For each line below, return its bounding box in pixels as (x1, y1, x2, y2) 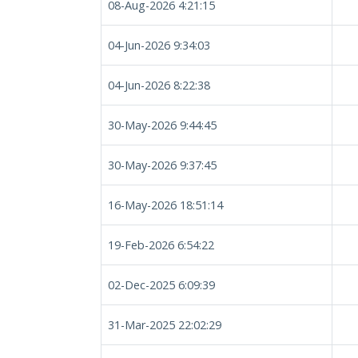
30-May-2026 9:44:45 (108, 117, 217, 133)
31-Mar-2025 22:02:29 (108, 317, 221, 332)
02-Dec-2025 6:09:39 (108, 277, 215, 292)
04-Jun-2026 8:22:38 (108, 78, 210, 93)
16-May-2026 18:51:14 (108, 197, 223, 213)
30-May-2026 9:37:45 (108, 157, 217, 173)
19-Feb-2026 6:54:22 (108, 237, 214, 253)
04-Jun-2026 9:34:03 (108, 38, 210, 53)
